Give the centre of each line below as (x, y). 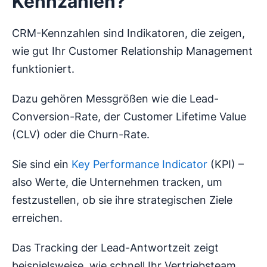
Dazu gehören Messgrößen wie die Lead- (115, 99)
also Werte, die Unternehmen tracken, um (117, 182)
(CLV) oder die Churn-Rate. (81, 135)
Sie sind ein (42, 164)
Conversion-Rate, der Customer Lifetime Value (129, 117)
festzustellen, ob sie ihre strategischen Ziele (122, 200)
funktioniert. (43, 69)
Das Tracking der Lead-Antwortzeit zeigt (115, 248)
